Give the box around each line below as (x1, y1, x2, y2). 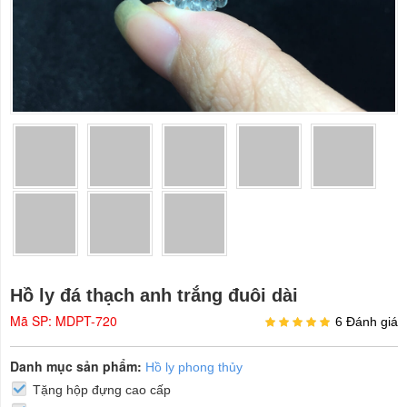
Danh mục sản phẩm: (10, 357, 142, 375)
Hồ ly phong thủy (145, 360, 243, 374)
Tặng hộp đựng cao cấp (33, 382, 171, 397)
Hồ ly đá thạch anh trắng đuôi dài (10, 285, 298, 305)
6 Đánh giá (335, 314, 398, 329)
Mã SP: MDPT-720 (10, 312, 117, 330)
